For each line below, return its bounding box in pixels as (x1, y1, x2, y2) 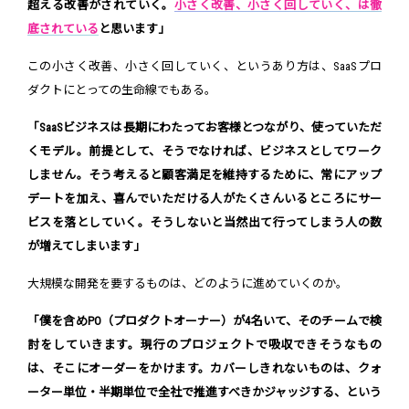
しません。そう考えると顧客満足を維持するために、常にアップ (27, 168, 382, 183)
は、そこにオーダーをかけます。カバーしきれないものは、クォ (27, 362, 382, 376)
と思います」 (99, 22, 170, 37)
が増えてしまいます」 (27, 239, 145, 254)
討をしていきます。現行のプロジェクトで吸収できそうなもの (27, 338, 382, 352)
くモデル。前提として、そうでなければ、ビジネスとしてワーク (27, 144, 382, 159)
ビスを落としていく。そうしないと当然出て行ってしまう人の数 (27, 215, 382, 230)
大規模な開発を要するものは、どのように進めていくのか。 (27, 277, 348, 291)
